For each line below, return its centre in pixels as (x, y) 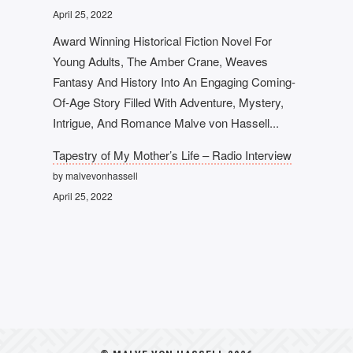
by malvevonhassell (96, 175)
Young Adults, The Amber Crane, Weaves (161, 61)
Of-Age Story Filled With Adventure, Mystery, (169, 102)
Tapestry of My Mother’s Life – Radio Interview (173, 154)
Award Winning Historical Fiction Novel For (163, 40)
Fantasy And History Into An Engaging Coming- (175, 81)
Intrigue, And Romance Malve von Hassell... (166, 122)
